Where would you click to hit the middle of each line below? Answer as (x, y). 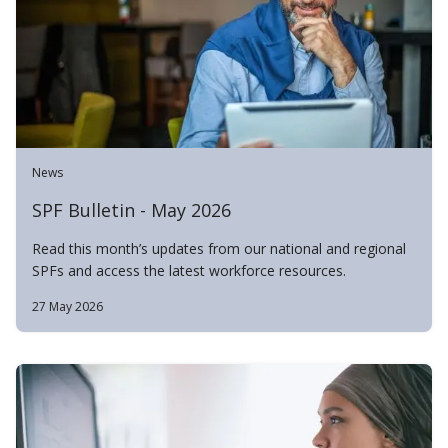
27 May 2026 (67, 306)
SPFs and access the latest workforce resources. (189, 270)
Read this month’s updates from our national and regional (219, 248)
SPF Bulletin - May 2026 (131, 210)
